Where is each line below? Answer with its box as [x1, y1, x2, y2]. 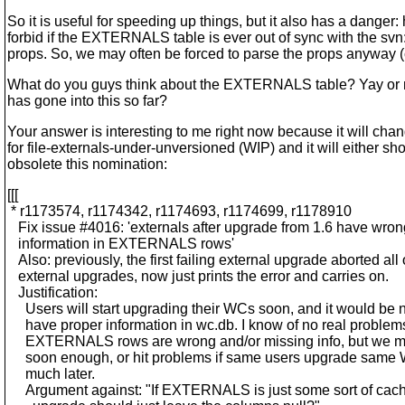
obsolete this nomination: [7, 156, 167, 172]
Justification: [7, 285, 98, 300]
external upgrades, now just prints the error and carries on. [7, 268, 389, 284]
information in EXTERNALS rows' [7, 236, 234, 251]
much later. [7, 366, 95, 381]
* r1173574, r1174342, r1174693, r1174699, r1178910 [7, 203, 352, 219]
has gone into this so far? [7, 93, 167, 108]
